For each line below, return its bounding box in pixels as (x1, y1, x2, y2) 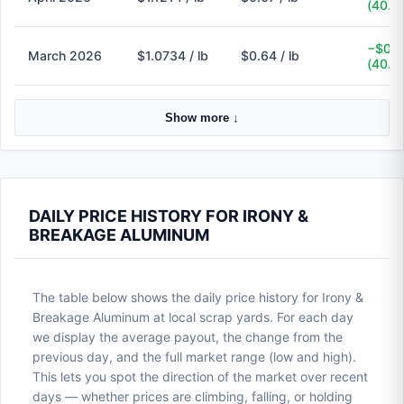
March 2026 (28, 48, 102, 63)
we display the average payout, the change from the (32, 329, 343, 344)
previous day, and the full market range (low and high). (32, 349, 356, 364)
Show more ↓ (165, 111, 239, 124)
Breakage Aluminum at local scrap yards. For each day (32, 309, 353, 325)
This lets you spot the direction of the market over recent (32, 369, 368, 384)
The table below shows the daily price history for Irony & (32, 289, 363, 305)
